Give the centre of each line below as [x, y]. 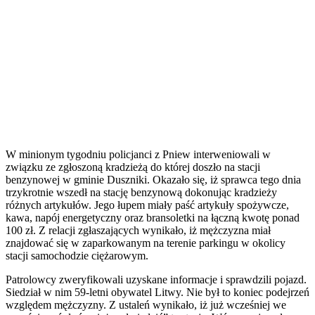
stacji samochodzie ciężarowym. [77, 256]
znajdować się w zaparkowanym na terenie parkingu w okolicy [146, 243]
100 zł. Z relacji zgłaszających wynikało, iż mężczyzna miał [138, 231]
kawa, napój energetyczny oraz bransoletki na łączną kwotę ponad [153, 218]
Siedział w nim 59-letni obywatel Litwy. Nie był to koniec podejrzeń [157, 292]
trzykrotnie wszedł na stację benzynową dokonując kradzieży [141, 193]
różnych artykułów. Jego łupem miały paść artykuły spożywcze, [147, 205]
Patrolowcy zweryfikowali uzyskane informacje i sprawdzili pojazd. [156, 280]
